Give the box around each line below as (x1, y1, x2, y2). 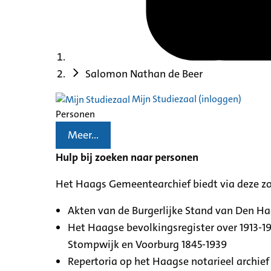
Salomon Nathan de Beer (85, 66, 203, 81)
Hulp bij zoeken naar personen (56, 149, 198, 165)
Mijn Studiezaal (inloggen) (130, 92, 241, 105)
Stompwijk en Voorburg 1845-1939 (68, 237, 227, 252)
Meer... (68, 128, 99, 143)
